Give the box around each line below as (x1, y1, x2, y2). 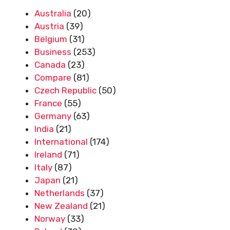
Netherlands (34, 187, 85, 198)
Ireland (34, 149, 62, 160)
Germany (34, 110, 71, 121)
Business (34, 46, 71, 57)
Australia (34, 8, 71, 18)
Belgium (34, 33, 67, 44)
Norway (34, 213, 65, 224)
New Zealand (34, 200, 88, 211)
